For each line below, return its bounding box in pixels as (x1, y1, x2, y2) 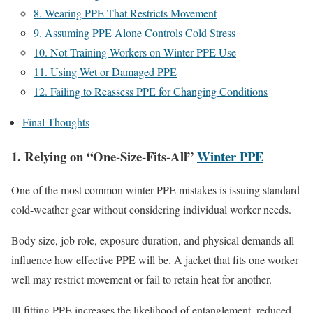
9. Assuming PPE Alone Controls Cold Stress (34, 25, 235, 40)
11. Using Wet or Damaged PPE (34, 64, 177, 79)
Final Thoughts (22, 115, 89, 129)
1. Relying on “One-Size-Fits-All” (11, 146, 197, 166)
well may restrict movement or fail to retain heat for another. (11, 272, 272, 287)
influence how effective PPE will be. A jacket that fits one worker (11, 252, 298, 268)
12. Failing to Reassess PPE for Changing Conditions (34, 84, 268, 99)
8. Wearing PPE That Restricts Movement (34, 6, 217, 20)
